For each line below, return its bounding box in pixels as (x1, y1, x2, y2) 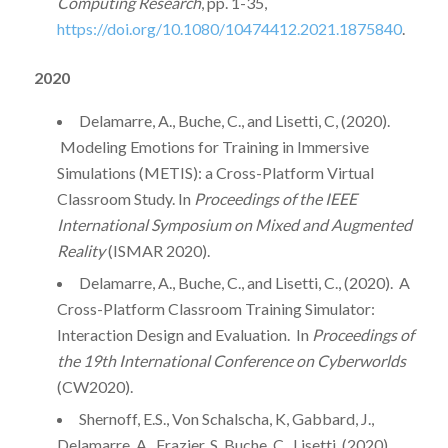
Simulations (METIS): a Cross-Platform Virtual (56, 162, 374, 182)
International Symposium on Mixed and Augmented (56, 214, 412, 234)
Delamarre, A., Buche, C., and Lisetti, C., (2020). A (78, 272, 410, 292)
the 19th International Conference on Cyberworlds (56, 350, 406, 370)
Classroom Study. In (56, 188, 194, 208)
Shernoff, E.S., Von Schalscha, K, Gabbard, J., (78, 408, 374, 428)
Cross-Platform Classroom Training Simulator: (56, 298, 375, 318)
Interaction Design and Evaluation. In (56, 324, 312, 344)
